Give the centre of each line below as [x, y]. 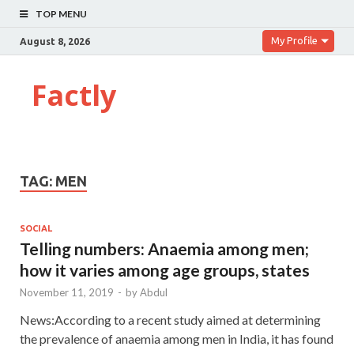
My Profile [294, 40]
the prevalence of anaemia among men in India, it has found [177, 338]
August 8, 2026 [55, 41]
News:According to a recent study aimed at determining [170, 319]
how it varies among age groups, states [165, 269]
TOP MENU [61, 14]
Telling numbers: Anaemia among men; [164, 248]
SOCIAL [36, 228]
